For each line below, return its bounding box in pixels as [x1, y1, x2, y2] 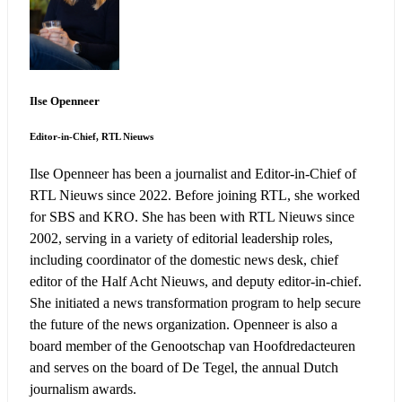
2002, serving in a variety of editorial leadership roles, [30, 231, 333, 247]
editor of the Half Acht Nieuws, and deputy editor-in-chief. [30, 274, 362, 290]
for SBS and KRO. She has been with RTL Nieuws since [30, 209, 354, 225]
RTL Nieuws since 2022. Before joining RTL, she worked [30, 188, 360, 204]
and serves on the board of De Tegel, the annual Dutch [30, 360, 338, 376]
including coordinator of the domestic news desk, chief [30, 252, 338, 268]
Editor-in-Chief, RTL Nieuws [30, 130, 153, 142]
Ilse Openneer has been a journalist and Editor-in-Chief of [30, 166, 356, 182]
